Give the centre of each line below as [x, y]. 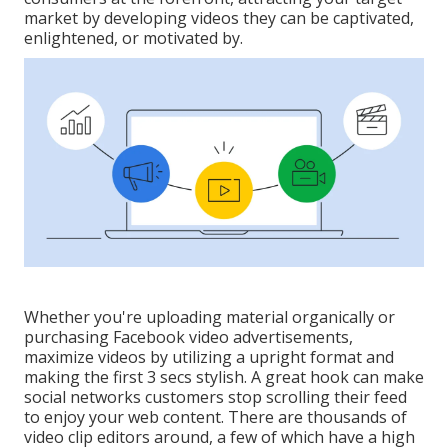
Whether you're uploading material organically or [209, 317]
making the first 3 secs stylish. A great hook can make [224, 377]
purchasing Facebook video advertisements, [188, 337]
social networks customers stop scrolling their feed [215, 397]
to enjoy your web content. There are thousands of [215, 417]
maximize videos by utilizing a [136, 357]
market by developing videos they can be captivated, [219, 18]
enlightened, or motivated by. [133, 38]
